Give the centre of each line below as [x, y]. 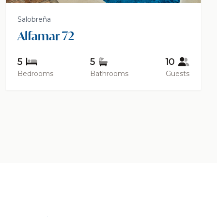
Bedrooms [35, 74]
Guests [177, 74]
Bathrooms [109, 74]
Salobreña [34, 20]
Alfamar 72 [46, 36]
